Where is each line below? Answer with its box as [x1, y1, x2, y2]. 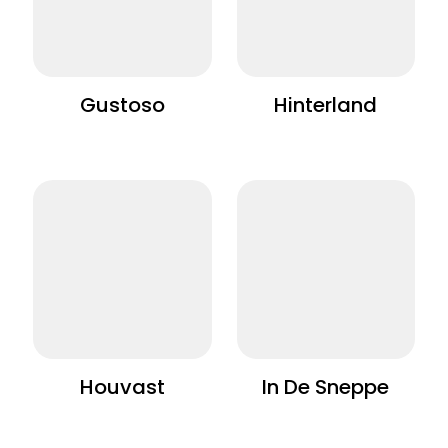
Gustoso [79, 97, 165, 118]
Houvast [79, 378, 165, 399]
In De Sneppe [262, 378, 390, 399]
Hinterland [274, 97, 378, 118]
